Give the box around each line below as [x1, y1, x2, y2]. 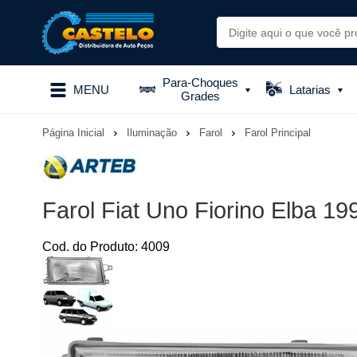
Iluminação [127, 126, 180, 139]
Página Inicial [42, 126, 108, 139]
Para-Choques [162, 76, 238, 89]
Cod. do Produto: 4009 [42, 239, 170, 253]
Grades [180, 89, 220, 103]
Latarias [289, 82, 331, 96]
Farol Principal [245, 127, 311, 139]
